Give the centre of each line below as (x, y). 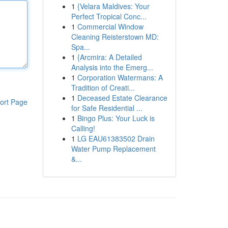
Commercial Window (110, 26)
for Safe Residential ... (107, 108)
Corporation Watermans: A (120, 77)
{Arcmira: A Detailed (109, 57)
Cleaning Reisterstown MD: (115, 37)
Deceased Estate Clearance (122, 98)
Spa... (80, 47)
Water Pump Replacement (113, 149)
